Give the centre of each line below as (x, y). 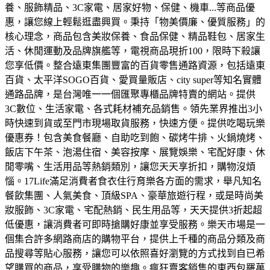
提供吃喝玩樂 (236, 124)
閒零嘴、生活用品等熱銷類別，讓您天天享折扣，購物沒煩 (130, 167)
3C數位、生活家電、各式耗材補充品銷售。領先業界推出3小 (133, 109)
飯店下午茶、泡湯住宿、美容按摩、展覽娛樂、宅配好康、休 (135, 152)
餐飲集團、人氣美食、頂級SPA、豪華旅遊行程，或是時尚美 (134, 196)
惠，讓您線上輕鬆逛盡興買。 (67, 22)
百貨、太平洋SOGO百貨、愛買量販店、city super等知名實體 (133, 80)
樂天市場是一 (236, 225)
